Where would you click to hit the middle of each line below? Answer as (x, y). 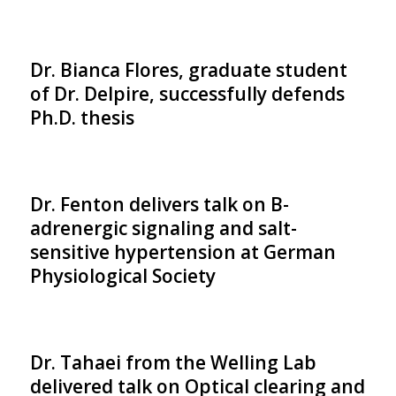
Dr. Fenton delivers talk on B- (159, 204)
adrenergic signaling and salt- (163, 228)
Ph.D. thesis (82, 118)
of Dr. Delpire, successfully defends (187, 94)
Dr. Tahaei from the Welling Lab (173, 362)
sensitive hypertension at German (183, 252)
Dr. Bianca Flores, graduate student (188, 70)
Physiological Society (122, 276)
